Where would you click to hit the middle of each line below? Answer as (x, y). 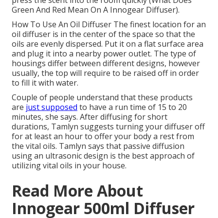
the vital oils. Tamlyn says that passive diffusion (98, 146)
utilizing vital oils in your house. (69, 166)
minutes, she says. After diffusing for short (90, 117)
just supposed (52, 107)
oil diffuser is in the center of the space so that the (103, 34)
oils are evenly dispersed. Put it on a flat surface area (108, 44)
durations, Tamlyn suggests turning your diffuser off (108, 127)
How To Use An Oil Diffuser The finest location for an (109, 25)
